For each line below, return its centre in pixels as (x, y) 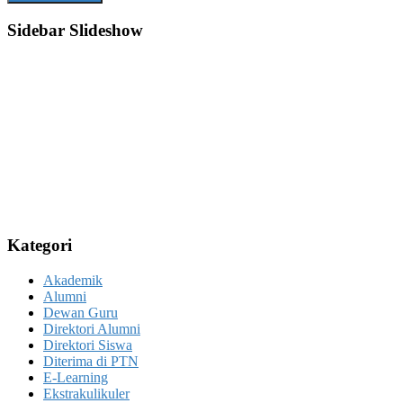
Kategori (40, 246)
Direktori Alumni (92, 329)
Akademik (73, 280)
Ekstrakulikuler (86, 394)
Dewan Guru (81, 313)
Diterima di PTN (91, 361)
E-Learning (76, 377)
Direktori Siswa (88, 345)
